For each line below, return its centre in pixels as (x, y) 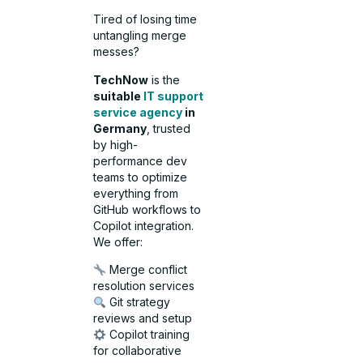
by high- (116, 144)
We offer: (118, 241)
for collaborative (138, 351)
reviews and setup (143, 318)
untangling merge (140, 36)
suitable (119, 96)
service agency (138, 112)
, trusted (169, 128)
